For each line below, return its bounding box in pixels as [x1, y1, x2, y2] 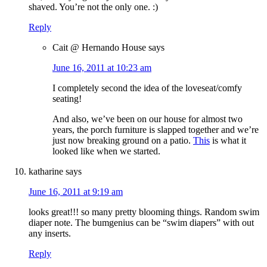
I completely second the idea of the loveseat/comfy [52, 83, 242, 94]
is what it [210, 135, 246, 146]
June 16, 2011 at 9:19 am [29, 187, 123, 197]
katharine [29, 166, 63, 177]
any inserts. [29, 228, 71, 239]
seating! [52, 94, 82, 104]
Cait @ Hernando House [52, 42, 146, 53]
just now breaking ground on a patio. [52, 135, 193, 146]
